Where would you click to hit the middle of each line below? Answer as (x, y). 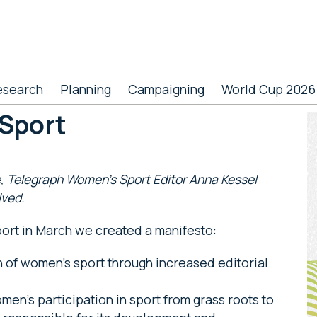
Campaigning (166, 89)
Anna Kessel (223, 179)
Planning (86, 89)
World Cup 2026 (269, 89)
